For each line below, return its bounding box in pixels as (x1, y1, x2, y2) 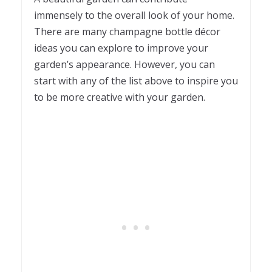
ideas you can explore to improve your (34, 41, 208, 55)
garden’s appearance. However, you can (34, 58, 215, 72)
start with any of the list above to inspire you (34, 74, 238, 88)
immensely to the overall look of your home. (34, 8, 234, 22)
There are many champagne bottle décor (34, 25, 220, 39)
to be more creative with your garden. (34, 90, 205, 104)
